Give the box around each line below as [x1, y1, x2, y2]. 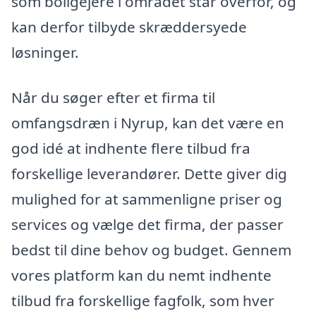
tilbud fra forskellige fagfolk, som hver [11, 291, 274, 311]
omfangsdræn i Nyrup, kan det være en [11, 113, 284, 133]
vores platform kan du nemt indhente [11, 265, 272, 286]
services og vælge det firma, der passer [11, 214, 284, 235]
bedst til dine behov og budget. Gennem [11, 240, 291, 260]
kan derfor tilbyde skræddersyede [11, 17, 247, 37]
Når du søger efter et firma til [11, 87, 215, 108]
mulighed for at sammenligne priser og [11, 189, 282, 209]
